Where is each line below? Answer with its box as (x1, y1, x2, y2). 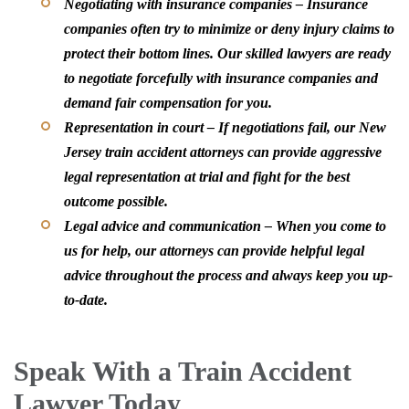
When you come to (276, 217, 386, 234)
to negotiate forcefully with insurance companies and (64, 69, 378, 86)
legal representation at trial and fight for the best (64, 168, 350, 184)
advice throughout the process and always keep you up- (64, 267, 393, 283)
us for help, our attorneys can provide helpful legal (64, 242, 364, 258)
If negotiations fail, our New (218, 119, 386, 135)
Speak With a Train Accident (14, 355, 351, 386)
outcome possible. (64, 193, 168, 209)
